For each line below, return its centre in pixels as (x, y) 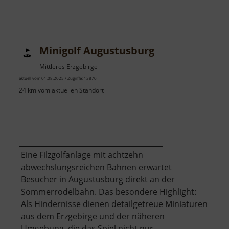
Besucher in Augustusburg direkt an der (98, 180)
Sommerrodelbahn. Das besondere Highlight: (109, 192)
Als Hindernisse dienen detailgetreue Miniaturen (114, 204)
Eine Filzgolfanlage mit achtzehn (82, 155)
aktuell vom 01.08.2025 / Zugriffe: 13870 (58, 78)
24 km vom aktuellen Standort (61, 90)
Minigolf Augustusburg (97, 51)
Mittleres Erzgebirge (68, 67)
